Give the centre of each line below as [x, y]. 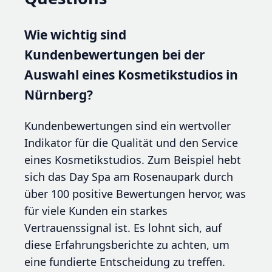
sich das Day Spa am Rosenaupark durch [129, 177]
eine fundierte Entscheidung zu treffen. [125, 262]
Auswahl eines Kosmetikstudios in [131, 74]
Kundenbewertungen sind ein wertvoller [127, 126]
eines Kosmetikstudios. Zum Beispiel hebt [133, 160]
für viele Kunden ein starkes [96, 211]
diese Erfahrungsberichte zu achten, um [127, 245]
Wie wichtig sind [75, 34]
